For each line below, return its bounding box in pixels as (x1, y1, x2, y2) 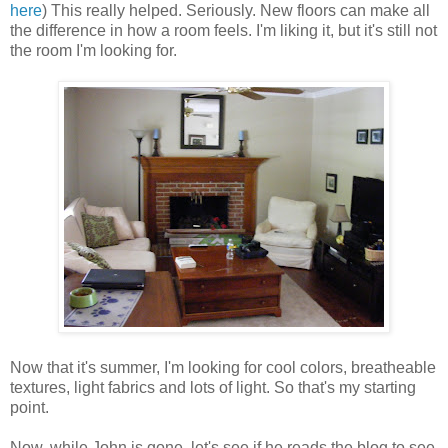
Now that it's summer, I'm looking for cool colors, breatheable (10, 359, 436, 377)
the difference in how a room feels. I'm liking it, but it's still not (10, 22, 437, 40)
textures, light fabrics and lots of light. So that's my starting (10, 379, 416, 397)
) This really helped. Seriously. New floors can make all (42, 2, 430, 20)
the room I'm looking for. (10, 42, 177, 60)
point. (10, 399, 49, 417)
